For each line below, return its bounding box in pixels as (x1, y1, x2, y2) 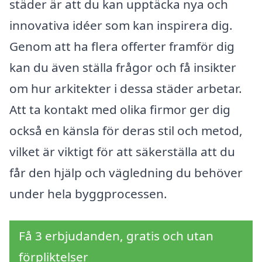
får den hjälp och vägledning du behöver (9, 164, 243, 181)
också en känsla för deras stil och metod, (9, 122, 243, 139)
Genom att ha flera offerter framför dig (9, 37, 235, 54)
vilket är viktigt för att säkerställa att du (9, 143, 235, 160)
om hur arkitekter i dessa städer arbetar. (9, 80, 242, 96)
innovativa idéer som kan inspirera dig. (9, 16, 233, 33)
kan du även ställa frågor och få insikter (9, 58, 236, 75)
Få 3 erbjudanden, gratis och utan (19, 227, 213, 244)
